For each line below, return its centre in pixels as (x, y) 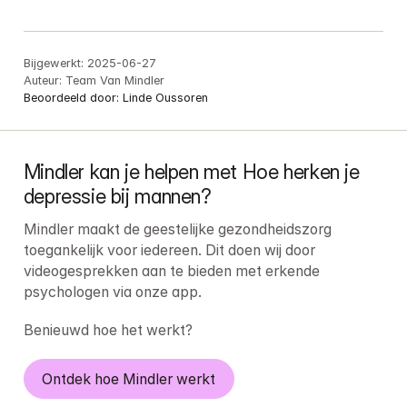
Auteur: (42, 81)
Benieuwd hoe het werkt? (108, 331)
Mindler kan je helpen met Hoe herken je (191, 172)
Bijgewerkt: (53, 64)
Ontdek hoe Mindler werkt (129, 379)
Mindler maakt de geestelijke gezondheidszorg (177, 230)
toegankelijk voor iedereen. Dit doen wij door (169, 251)
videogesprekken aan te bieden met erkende (171, 272)
